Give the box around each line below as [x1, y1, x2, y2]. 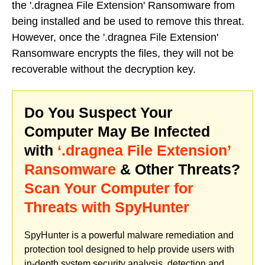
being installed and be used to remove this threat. [12, 15, 244, 28]
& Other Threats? [116, 160, 240, 177]
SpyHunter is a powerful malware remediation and [24, 230, 234, 240]
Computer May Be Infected [24, 122, 210, 140]
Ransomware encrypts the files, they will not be [12, 47, 234, 60]
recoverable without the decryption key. [12, 63, 196, 76]
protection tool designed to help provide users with [24, 244, 234, 254]
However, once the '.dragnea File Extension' [12, 31, 218, 44]
